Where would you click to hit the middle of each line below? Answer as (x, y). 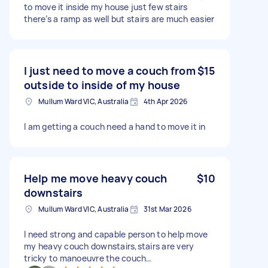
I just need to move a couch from (110, 70)
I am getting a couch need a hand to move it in (115, 126)
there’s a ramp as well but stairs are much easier (119, 19)
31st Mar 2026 (167, 209)
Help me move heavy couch (96, 178)
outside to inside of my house (102, 85)
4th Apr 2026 (165, 101)
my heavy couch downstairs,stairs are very (109, 246)
